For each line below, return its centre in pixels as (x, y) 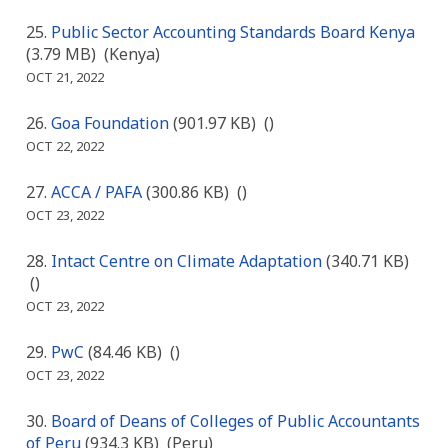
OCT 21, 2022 (65, 76)
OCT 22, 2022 (65, 145)
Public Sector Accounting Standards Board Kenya (233, 31)
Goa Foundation (110, 122)
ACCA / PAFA (96, 191)
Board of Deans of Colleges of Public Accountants (235, 420)
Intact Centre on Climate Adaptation (186, 260)
